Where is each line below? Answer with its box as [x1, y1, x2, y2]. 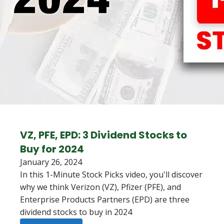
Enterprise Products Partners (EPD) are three [20, 194, 189, 205]
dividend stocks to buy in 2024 [20, 206, 132, 217]
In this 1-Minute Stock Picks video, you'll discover [20, 169, 202, 180]
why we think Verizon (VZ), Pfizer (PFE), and [20, 181, 181, 192]
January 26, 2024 [20, 156, 82, 167]
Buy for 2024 [20, 142, 84, 156]
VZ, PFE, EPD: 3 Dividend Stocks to [20, 128, 187, 142]
